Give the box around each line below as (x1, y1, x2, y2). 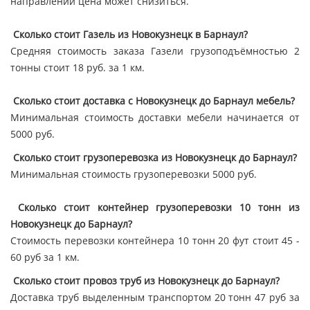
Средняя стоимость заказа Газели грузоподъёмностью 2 (10, 44, 300, 58)
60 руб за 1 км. (10, 250, 80, 264)
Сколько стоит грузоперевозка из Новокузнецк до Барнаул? (10, 151, 297, 165)
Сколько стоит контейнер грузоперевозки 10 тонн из (17, 201, 300, 215)
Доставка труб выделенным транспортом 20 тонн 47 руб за (10, 291, 300, 304)
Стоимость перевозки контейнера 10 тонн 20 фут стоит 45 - (10, 234, 300, 248)
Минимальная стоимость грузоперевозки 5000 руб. (10, 167, 259, 181)
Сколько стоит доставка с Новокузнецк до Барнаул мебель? (10, 94, 295, 108)
